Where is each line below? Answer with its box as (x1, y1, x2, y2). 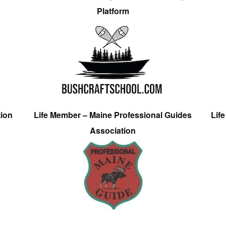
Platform (96, 5, 129, 17)
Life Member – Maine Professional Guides (34, 109, 192, 121)
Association (90, 125, 136, 137)
